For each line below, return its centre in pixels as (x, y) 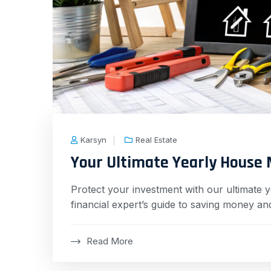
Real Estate (156, 139)
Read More (110, 241)
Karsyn (93, 139)
